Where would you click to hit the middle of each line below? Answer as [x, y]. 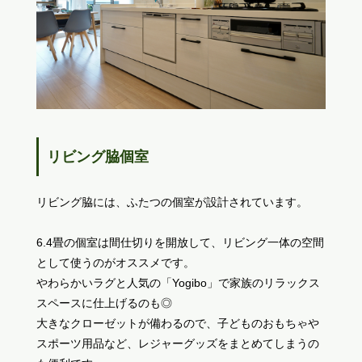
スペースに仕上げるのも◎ [104, 303]
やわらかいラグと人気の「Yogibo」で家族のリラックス [178, 282]
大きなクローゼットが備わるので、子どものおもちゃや [177, 323]
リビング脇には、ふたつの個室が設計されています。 [172, 202]
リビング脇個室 [97, 156]
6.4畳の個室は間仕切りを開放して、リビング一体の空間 [180, 242]
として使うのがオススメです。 [115, 262]
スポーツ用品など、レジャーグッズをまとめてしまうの [177, 343]
